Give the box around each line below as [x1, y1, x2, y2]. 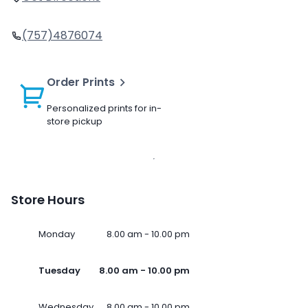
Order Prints [47, 74, 115, 91]
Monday [38, 228, 75, 241]
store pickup [47, 115, 102, 129]
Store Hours [11, 191, 85, 209]
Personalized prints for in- [47, 102, 162, 115]
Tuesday [38, 264, 80, 278]
